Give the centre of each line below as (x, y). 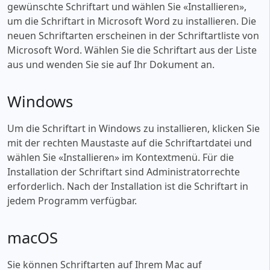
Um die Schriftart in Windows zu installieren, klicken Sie (133, 128)
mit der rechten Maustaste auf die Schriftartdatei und (130, 143)
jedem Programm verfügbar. (72, 200)
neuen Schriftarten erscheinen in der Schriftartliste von (133, 35)
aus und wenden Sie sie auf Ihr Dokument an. (111, 64)
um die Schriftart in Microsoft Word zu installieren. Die (132, 21)
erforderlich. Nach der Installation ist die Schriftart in (128, 186)
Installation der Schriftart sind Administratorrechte (124, 171)
